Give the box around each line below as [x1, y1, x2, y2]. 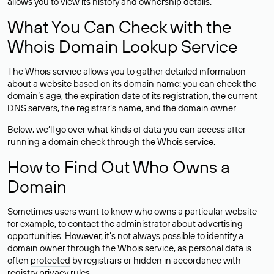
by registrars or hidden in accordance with [70, 254, 241, 266]
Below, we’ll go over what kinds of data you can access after [7, 124, 246, 135]
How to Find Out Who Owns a [7, 156, 230, 177]
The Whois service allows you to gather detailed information [7, 65, 246, 77]
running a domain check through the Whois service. [7, 136, 215, 147]
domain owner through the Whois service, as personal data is [7, 242, 251, 254]
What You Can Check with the [7, 16, 231, 37]
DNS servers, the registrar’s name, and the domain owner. [7, 102, 237, 114]
